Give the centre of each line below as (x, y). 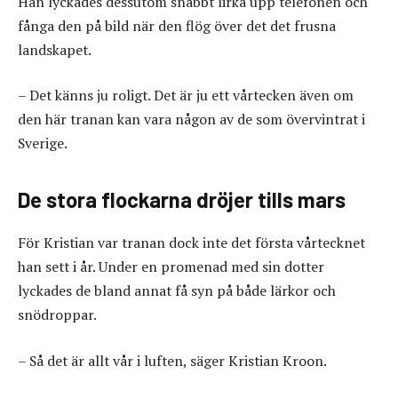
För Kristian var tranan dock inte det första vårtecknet (191, 243)
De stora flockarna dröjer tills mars (182, 200)
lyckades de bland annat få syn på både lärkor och (177, 291)
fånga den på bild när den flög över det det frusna (177, 25)
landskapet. (55, 49)
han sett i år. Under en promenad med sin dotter (171, 267)
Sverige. (43, 143)
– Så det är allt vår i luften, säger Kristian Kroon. (172, 360)
